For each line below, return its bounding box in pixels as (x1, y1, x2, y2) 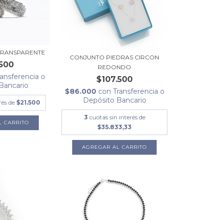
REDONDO (98, 63, 132, 71)
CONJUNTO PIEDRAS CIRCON (70, 54, 160, 61)
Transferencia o (112, 87, 165, 96)
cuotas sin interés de (89, 113, 145, 121)
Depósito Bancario (82, 96, 146, 105)
